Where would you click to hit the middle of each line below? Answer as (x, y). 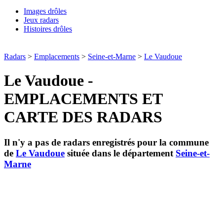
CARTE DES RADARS (83, 117)
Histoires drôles (48, 29)
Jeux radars (41, 20)
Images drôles (45, 11)
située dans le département (120, 153)
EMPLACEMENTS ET (83, 99)
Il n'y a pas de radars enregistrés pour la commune (106, 142)
